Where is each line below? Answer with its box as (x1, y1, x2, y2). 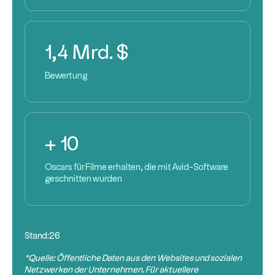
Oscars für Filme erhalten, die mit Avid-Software (45, 163, 228, 172)
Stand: (25, 232, 49, 241)
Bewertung (45, 72, 88, 80)
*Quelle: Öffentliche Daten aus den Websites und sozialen (25, 254, 242, 263)
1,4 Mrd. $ (45, 44, 128, 63)
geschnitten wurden (45, 175, 122, 184)
